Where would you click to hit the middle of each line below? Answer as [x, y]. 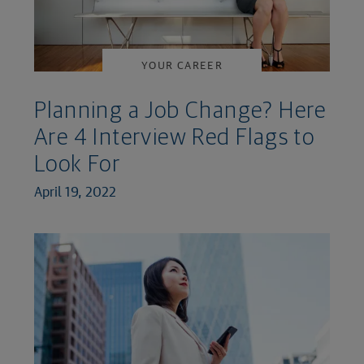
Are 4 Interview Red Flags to [175, 139]
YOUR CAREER [182, 65]
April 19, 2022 [75, 192]
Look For [78, 165]
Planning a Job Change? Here [180, 112]
